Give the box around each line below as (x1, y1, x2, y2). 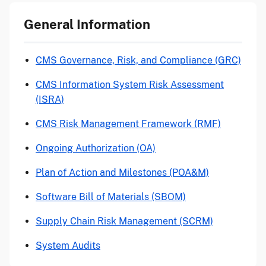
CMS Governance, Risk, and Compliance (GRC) (36, 55, 241, 66)
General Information (24, 17, 150, 32)
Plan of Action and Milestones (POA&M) (36, 167, 209, 178)
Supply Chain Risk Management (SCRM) (36, 216, 213, 227)
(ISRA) (36, 94, 64, 105)
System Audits (36, 240, 100, 251)
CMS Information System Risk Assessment (36, 79, 224, 90)
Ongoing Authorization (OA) (36, 142, 156, 154)
